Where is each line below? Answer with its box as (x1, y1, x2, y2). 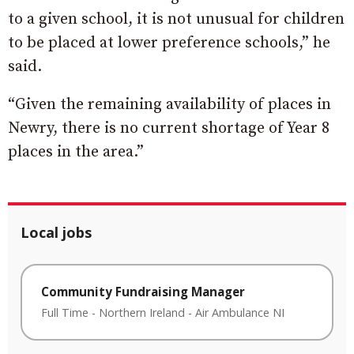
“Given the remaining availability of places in (8, 95, 331, 115)
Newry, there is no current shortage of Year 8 (8, 119, 330, 139)
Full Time (41, 304, 88, 320)
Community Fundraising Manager (41, 284, 245, 300)
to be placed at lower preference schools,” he (8, 33, 330, 54)
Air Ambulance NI (195, 304, 284, 320)
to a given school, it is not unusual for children (8, 9, 345, 30)
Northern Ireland (99, 304, 185, 320)
